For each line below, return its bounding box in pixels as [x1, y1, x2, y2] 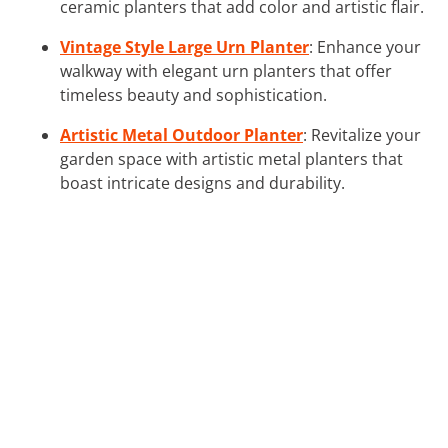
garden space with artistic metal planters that [60, 147, 403, 170]
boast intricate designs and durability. [60, 171, 345, 194]
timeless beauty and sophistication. [60, 83, 327, 106]
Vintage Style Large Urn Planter [60, 35, 309, 58]
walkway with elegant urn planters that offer [60, 59, 392, 82]
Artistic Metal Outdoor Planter [60, 123, 303, 146]
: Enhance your [309, 35, 421, 58]
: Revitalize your [303, 123, 421, 146]
